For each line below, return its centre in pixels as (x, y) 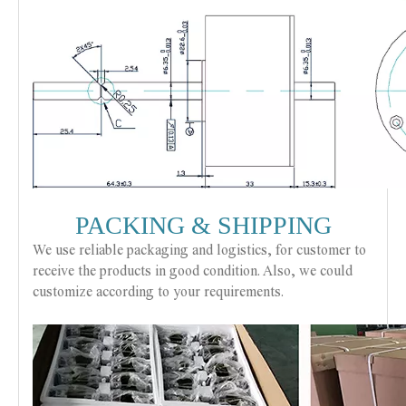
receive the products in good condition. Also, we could (193, 271)
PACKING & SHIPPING (203, 225)
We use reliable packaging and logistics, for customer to (199, 250)
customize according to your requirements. (158, 291)
